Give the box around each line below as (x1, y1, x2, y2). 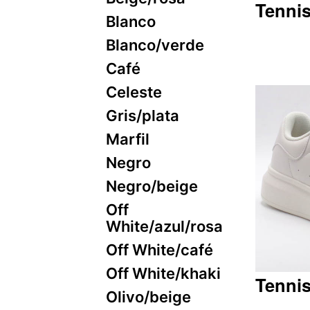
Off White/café (105, 241, 213, 259)
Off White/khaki (105, 264, 221, 282)
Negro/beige (105, 177, 198, 195)
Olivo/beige (105, 288, 191, 306)
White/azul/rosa (105, 217, 223, 235)
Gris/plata (105, 107, 179, 125)
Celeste (105, 83, 162, 101)
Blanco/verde (105, 36, 204, 54)
